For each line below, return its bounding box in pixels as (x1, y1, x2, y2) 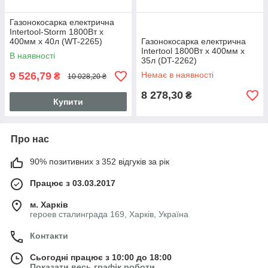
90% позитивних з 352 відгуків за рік (30, 157, 169, 166)
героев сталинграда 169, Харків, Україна (30, 209, 188, 219)
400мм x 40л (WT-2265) (10, 36, 102, 46)
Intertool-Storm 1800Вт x (10, 27, 103, 36)
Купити (53, 97, 83, 106)
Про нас (11, 134, 49, 144)
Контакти (30, 231, 68, 240)
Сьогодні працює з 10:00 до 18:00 (30, 252, 172, 262)
